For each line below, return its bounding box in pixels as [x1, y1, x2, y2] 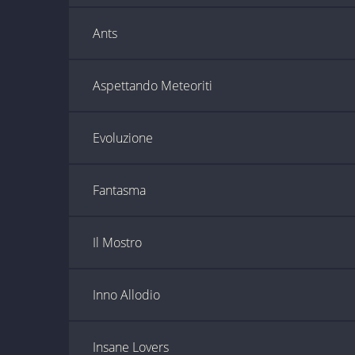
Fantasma [93, 181, 146, 199]
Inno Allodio [93, 286, 160, 303]
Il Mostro [93, 234, 142, 251]
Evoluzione [93, 129, 153, 147]
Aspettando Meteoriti [93, 77, 212, 94]
